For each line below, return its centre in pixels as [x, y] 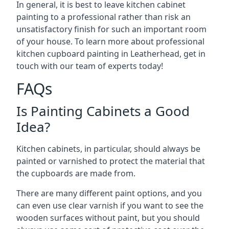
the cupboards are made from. [76, 173]
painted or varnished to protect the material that [111, 161]
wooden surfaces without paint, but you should [108, 218]
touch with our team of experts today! [90, 66]
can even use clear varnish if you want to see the [110, 205]
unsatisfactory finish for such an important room [111, 29]
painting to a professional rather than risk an [104, 17]
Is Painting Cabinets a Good [103, 111]
